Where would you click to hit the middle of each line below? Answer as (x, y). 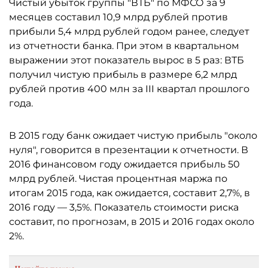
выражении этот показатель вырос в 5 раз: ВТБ (127, 60)
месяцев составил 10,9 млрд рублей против (118, 17)
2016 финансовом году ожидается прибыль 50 (124, 164)
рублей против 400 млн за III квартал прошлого (129, 89)
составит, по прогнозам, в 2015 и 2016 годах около (132, 222)
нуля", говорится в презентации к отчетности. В (129, 150)
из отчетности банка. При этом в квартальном (124, 46)
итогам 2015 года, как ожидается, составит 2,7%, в (130, 193)
